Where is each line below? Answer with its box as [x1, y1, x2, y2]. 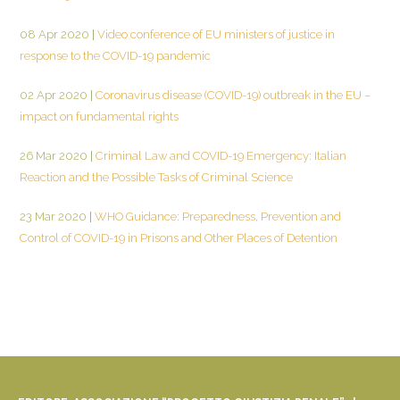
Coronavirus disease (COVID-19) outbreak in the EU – [93, 87, 371, 102]
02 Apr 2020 [20, 87, 87, 102]
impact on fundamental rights [20, 109, 179, 123]
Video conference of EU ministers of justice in [95, 27, 335, 41]
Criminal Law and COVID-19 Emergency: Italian [93, 148, 346, 162]
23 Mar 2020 [20, 209, 87, 223]
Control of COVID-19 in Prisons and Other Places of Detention [20, 230, 337, 245]
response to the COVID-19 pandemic [20, 48, 211, 62]
